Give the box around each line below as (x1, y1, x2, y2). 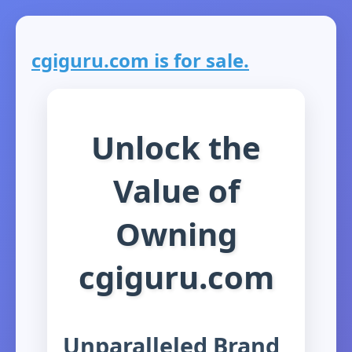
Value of (112, 168, 240, 212)
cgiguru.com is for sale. (31, 47, 249, 74)
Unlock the (91, 125, 261, 169)
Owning (115, 211, 237, 255)
